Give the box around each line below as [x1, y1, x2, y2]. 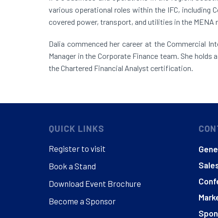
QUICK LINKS [49, 123, 104, 134]
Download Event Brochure [49, 178, 141, 188]
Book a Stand [49, 161, 96, 171]
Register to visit [49, 143, 106, 153]
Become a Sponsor [49, 196, 116, 206]
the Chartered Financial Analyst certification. [49, 63, 193, 73]
